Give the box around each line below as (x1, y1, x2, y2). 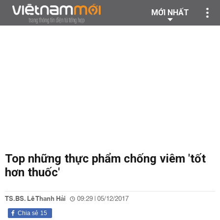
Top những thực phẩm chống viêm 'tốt (5, 152, 206, 165)
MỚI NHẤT (151, 8, 189, 17)
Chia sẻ (18, 210, 38, 217)
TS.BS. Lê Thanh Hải (5, 193, 66, 205)
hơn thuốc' (5, 165, 60, 179)
